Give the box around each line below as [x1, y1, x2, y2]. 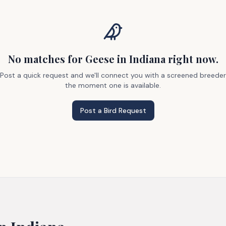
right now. [165, 52, 218, 66]
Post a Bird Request [80, 106, 146, 115]
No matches [8, 52, 65, 66]
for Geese [65, 52, 115, 66]
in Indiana [114, 52, 165, 66]
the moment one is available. [65, 81, 161, 90]
